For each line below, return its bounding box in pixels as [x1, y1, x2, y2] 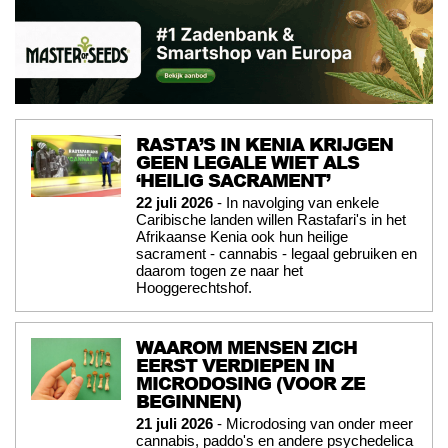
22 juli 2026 [136, 193, 213, 211]
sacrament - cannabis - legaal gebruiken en [136, 244, 417, 262]
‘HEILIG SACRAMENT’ [136, 166, 330, 193]
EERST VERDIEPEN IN [136, 351, 334, 378]
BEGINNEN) [136, 387, 241, 414]
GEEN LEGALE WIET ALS [136, 148, 359, 175]
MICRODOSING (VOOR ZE [136, 369, 365, 396]
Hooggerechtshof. [136, 278, 252, 296]
